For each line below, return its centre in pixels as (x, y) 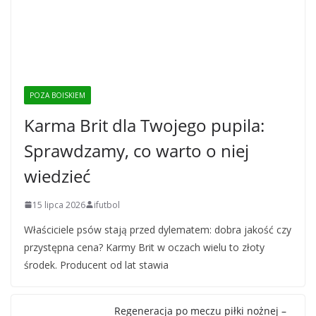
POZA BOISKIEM (57, 95)
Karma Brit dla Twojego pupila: (144, 125)
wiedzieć (57, 176)
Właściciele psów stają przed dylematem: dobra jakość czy (158, 229)
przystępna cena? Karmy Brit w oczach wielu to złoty (144, 247)
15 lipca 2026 (59, 205)
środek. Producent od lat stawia (96, 265)
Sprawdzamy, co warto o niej (136, 150)
